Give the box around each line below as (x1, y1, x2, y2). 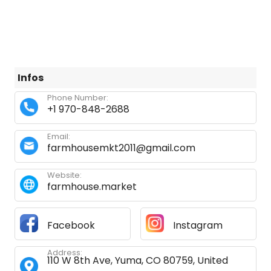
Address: (47, 247, 82, 258)
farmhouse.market (47, 180, 137, 194)
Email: (47, 131, 70, 142)
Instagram (173, 218, 223, 232)
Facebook (47, 218, 95, 232)
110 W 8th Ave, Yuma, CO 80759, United (47, 253, 228, 267)
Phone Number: (47, 92, 108, 103)
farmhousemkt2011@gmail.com (47, 141, 195, 155)
